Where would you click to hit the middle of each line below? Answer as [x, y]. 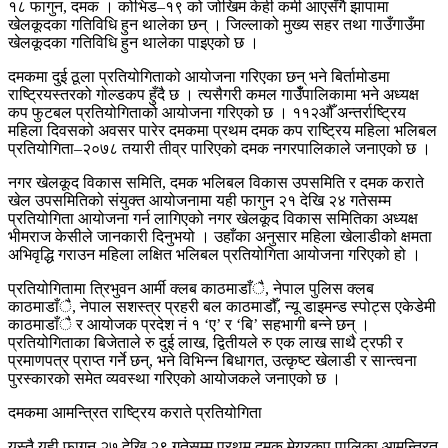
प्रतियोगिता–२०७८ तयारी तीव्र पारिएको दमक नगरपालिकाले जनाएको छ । [219, 149]
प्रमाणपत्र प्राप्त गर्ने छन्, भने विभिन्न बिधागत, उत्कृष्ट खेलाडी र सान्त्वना [212, 361]
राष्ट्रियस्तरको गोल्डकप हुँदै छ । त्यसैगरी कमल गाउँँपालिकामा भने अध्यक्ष [213, 95]
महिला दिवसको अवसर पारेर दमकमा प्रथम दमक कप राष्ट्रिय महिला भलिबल [222, 131]
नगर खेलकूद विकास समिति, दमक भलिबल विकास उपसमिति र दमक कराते [216, 183]
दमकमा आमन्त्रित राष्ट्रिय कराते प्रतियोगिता [135, 413]
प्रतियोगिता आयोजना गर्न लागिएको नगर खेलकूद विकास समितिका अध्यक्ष [213, 219]
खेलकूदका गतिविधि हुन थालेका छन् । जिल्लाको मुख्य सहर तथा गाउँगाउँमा [216, 25]
